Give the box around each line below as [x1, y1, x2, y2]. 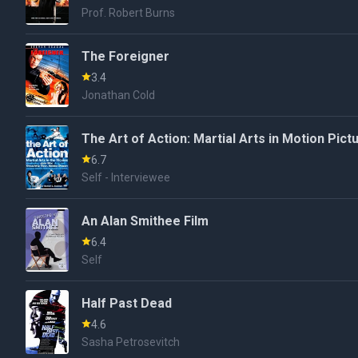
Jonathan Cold [82, 89, 156, 101]
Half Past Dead [82, 296, 173, 311]
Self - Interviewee [82, 171, 171, 184]
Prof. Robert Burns [82, 6, 176, 19]
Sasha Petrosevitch [82, 336, 181, 348]
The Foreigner [82, 49, 170, 64]
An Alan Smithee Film [82, 213, 209, 229]
